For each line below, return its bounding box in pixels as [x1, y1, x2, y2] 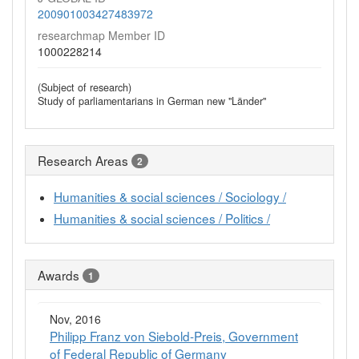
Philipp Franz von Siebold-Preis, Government [50, 327, 298, 345]
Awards [38, 266, 79, 284]
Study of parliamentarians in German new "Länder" [38, 94, 266, 109]
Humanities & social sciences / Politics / [54, 209, 270, 228]
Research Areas [38, 151, 128, 170]
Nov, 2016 [50, 311, 101, 328]
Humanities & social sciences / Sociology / [54, 188, 286, 206]
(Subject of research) [38, 80, 131, 95]
